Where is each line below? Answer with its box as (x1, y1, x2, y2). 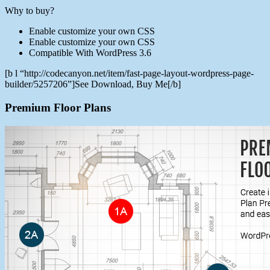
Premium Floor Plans (5, 101, 111, 114)
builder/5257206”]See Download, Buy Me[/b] (5, 79, 181, 90)
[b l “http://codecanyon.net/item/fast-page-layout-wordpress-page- (5, 68, 254, 79)
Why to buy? (5, 5, 54, 16)
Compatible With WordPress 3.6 (29, 48, 151, 58)
